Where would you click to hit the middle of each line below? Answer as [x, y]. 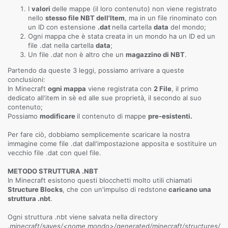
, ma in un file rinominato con [171, 18]
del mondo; [187, 27]
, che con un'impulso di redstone [115, 189]
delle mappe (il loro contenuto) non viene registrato [134, 9]
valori [42, 9]
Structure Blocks [35, 189]
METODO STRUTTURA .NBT [53, 171]
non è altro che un [95, 54]
